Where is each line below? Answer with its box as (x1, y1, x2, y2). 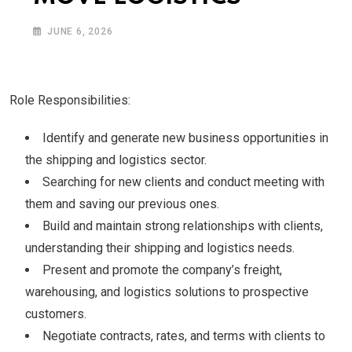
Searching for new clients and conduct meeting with (42, 174, 324, 190)
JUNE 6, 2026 (47, 26, 113, 38)
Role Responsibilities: (9, 93, 130, 108)
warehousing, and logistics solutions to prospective (25, 284, 309, 300)
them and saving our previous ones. (25, 196, 219, 212)
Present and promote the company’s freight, (42, 262, 282, 278)
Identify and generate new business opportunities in (42, 130, 328, 146)
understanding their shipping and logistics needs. (25, 240, 295, 256)
